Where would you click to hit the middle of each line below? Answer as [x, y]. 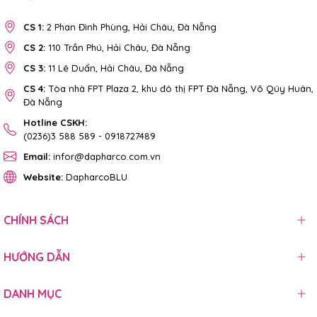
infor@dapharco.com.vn [107, 156]
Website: [43, 177]
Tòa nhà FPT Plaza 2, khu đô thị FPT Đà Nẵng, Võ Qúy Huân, [181, 88]
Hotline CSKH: [55, 122]
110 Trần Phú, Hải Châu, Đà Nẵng [119, 47]
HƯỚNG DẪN [37, 257]
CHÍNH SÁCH [36, 220]
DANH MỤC [33, 293]
